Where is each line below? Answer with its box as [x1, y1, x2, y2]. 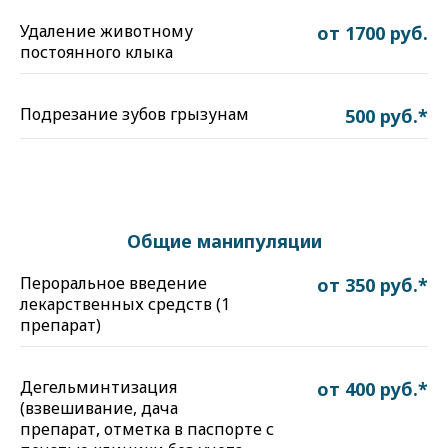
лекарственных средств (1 [20, 293, 230, 315]
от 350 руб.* [317, 273, 428, 297]
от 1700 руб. [317, 21, 428, 45]
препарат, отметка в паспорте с [20, 418, 274, 440]
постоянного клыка [20, 41, 173, 63]
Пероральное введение [20, 272, 207, 294]
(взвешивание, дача [20, 397, 178, 419]
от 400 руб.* [317, 377, 428, 401]
